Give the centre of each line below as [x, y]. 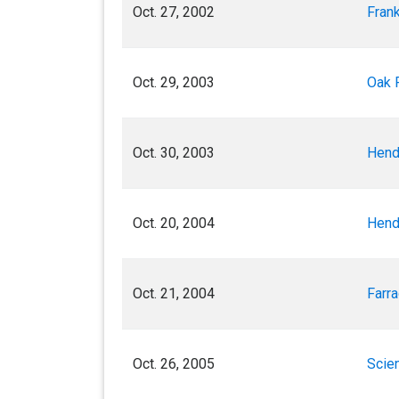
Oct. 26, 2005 [174, 364]
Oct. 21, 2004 [174, 294]
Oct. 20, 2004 [174, 224]
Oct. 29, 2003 [174, 83]
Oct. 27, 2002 [174, 12]
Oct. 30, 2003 [174, 153]
